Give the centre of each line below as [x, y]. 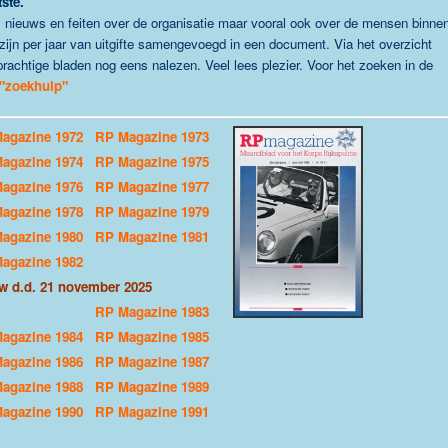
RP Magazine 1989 [152, 386]
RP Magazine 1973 [152, 136]
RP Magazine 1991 [152, 411]
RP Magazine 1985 [152, 336]
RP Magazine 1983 [152, 311]
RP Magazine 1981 [154, 236]
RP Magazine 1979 [154, 211]
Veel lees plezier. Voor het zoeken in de [319, 64]
